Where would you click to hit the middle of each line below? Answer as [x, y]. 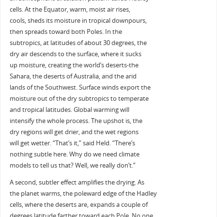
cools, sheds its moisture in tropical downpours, [78, 20]
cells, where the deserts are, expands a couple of [78, 205]
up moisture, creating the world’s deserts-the [74, 65]
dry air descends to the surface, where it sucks [75, 54]
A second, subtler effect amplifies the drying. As [77, 183]
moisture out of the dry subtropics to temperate [79, 98]
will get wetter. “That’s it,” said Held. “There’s [72, 143]
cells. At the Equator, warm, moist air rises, [70, 9]
